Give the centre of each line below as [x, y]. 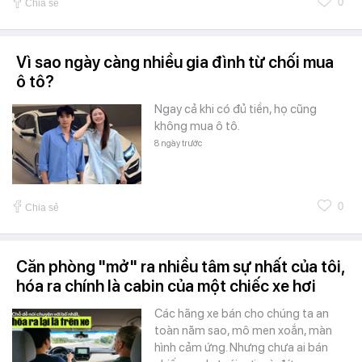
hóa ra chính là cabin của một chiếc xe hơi [166, 286]
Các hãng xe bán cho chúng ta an [242, 314]
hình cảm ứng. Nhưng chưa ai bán [241, 348]
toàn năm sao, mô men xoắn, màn [243, 331]
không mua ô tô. [197, 126]
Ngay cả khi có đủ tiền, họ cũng [236, 109]
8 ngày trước [178, 144]
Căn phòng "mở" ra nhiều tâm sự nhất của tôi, [180, 267]
